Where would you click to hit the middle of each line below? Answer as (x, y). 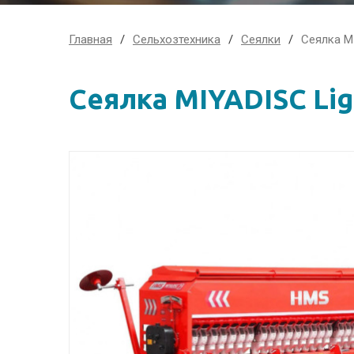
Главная (90, 40)
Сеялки (261, 40)
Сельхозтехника (177, 40)
